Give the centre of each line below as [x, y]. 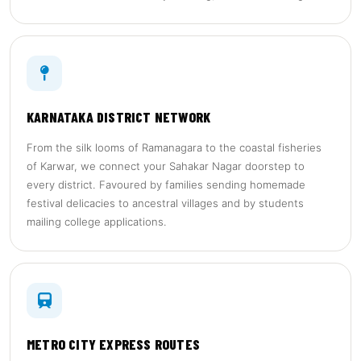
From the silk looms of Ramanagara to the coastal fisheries [174, 147]
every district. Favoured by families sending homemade [166, 185]
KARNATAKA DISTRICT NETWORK [119, 117]
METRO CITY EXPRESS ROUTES [113, 344]
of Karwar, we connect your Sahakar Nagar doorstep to [166, 166]
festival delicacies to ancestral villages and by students [165, 203]
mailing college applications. [97, 222]
